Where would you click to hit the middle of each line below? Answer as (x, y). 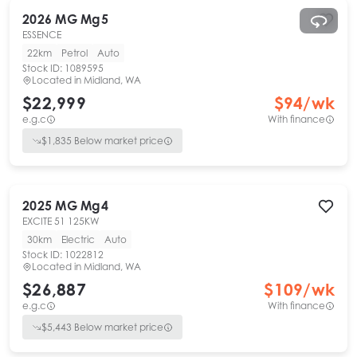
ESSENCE (42, 35)
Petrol (75, 53)
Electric (78, 239)
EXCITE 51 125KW (61, 221)
